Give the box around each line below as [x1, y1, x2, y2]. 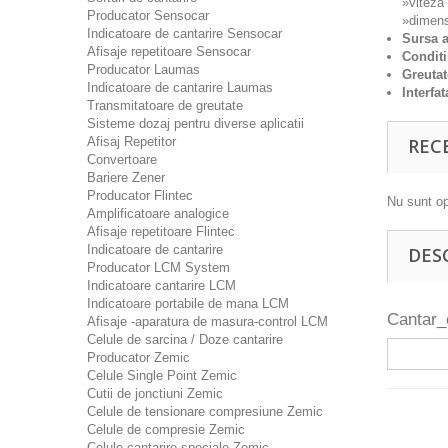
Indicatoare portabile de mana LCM [87, 296, 289, 311]
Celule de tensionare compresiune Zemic [87, 404, 323, 419]
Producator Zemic [87, 350, 190, 365]
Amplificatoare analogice [87, 206, 229, 221]
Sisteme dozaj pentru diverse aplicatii [87, 116, 304, 131]
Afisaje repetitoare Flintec [87, 224, 235, 239]
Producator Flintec [87, 188, 193, 203]
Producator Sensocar [87, 8, 209, 23]
